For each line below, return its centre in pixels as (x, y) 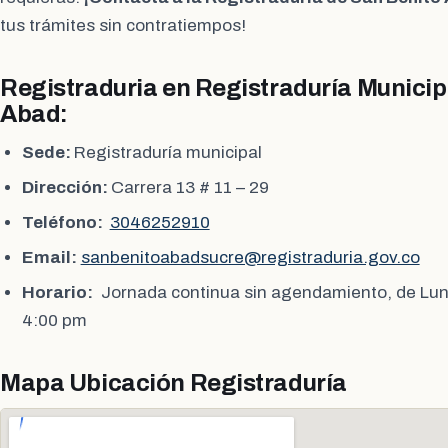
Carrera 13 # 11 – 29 (189, 188)
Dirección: (66, 188)
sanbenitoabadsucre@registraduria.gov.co (250, 257)
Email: (49, 257)
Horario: (57, 292)
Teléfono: (63, 223)
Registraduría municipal (169, 153)
